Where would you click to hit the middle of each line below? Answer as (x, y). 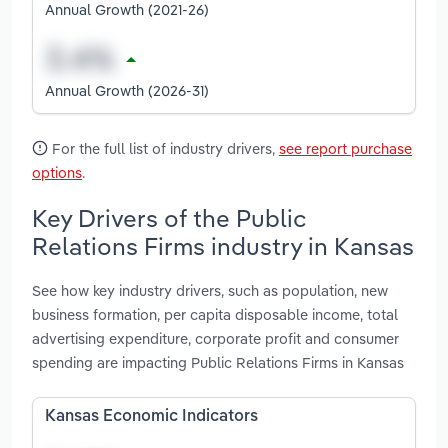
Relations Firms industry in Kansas (223, 245)
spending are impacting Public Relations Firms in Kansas (218, 363)
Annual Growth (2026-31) (127, 90)
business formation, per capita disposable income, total (215, 315)
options (57, 172)
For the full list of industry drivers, (163, 148)
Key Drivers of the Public (169, 217)
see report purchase (345, 148)
